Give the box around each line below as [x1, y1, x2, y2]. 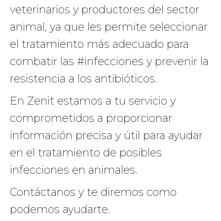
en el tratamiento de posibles [10, 146, 162, 159]
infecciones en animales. [10, 163, 137, 177]
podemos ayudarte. [10, 203, 110, 216]
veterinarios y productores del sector [10, 3, 199, 16]
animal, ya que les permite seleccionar [10, 20, 208, 34]
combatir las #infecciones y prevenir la [10, 55, 209, 68]
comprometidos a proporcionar [10, 111, 172, 125]
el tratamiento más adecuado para [10, 37, 189, 51]
